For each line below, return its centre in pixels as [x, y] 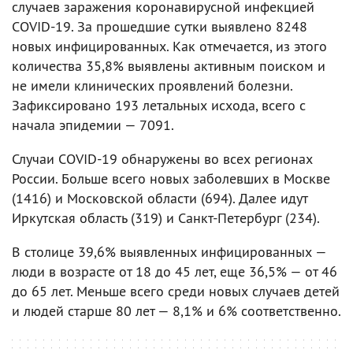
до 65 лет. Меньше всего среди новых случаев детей [176, 291]
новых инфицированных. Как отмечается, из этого [169, 46]
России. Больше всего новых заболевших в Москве [171, 178]
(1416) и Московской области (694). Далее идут [160, 198]
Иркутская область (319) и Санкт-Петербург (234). [166, 218]
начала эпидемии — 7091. [93, 125]
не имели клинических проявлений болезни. [152, 85]
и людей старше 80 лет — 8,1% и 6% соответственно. [176, 311]
